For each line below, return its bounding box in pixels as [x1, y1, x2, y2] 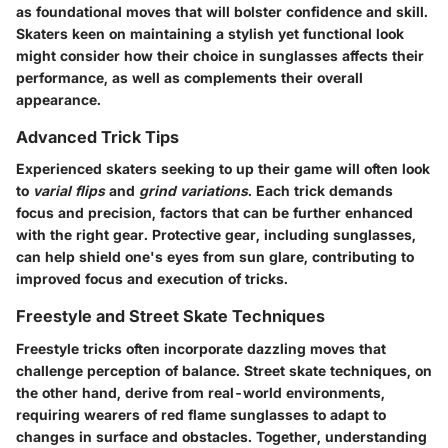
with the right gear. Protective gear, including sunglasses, [16, 226, 416, 244]
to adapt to [309, 405, 386, 423]
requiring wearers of [16, 405, 161, 423]
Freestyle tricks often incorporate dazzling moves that [16, 339, 386, 357]
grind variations [139, 182, 248, 200]
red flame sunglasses [161, 405, 309, 423]
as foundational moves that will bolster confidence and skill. [16, 3, 428, 21]
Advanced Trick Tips [16, 127, 179, 148]
